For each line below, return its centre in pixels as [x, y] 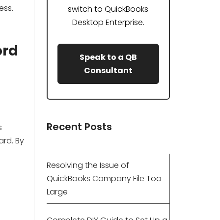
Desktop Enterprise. [108, 22]
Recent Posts [79, 127]
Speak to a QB [108, 57]
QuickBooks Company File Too [104, 179]
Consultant [108, 70]
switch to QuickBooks [108, 9]
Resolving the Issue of [88, 165]
